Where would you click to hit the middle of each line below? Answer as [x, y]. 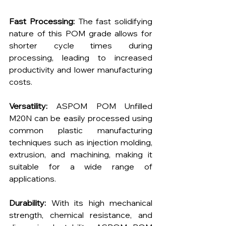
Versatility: [28, 106]
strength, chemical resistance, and [81, 215]
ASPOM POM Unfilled [100, 106]
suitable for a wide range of [81, 167]
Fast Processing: [42, 21]
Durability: [27, 203]
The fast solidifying [113, 21]
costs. [21, 82]
